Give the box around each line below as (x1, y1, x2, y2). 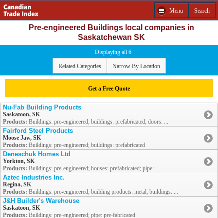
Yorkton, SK (3, 158, 35, 165)
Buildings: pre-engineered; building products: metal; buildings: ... (27, 188, 178, 196)
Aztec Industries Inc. (3, 174, 65, 182)
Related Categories (58, 62, 101, 70)
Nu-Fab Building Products (3, 104, 81, 111)
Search (194, 7, 210, 14)
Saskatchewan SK (78, 33, 145, 41)
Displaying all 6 (94, 49, 131, 55)
